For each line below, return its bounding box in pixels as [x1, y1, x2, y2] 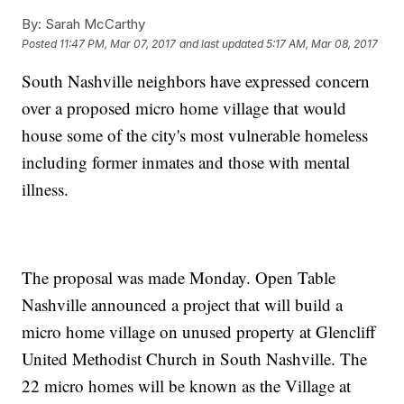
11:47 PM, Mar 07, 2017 [60, 36, 177, 50]
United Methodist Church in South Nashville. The [22, 347, 368, 371]
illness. [22, 178, 69, 201]
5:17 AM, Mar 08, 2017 [266, 36, 379, 50]
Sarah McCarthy [41, 15, 146, 33]
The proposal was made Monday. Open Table [22, 266, 336, 289]
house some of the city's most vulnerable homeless [22, 124, 369, 147]
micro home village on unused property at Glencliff [22, 320, 376, 344]
